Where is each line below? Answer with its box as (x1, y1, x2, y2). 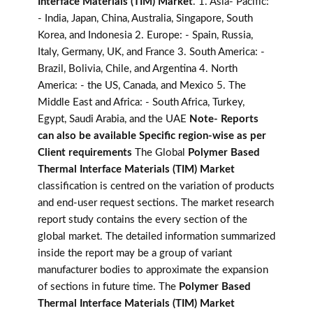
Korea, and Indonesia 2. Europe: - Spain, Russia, (38, 30, 253, 41)
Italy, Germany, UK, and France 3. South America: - (38, 47, 265, 58)
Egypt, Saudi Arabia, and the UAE (38, 114, 189, 125)
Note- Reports (189, 114, 259, 125)
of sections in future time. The (38, 282, 179, 293)
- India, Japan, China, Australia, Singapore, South (38, 13, 253, 24)
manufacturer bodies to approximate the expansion (38, 265, 268, 276)
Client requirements (38, 147, 132, 159)
